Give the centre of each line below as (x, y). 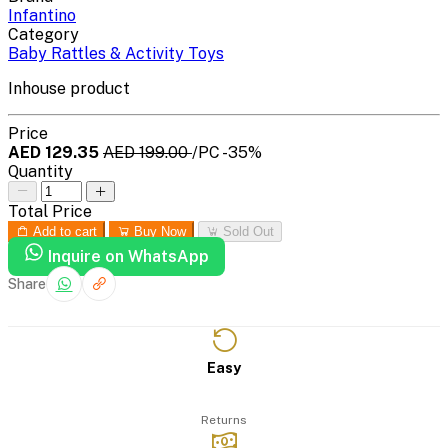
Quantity (40, 171)
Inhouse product (69, 88)
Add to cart (65, 231)
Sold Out (246, 231)
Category (43, 34)
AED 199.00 (147, 152)
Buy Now (158, 231)
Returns (224, 420)
